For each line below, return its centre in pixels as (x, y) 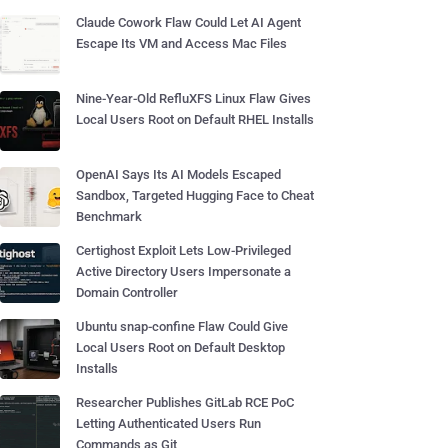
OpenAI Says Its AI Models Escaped (178, 174)
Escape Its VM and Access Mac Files (181, 43)
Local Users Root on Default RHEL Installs (195, 119)
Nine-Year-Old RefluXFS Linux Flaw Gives (193, 98)
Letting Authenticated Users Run (168, 423)
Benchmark (109, 216)
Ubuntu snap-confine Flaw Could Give (182, 326)
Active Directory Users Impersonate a (183, 271)
